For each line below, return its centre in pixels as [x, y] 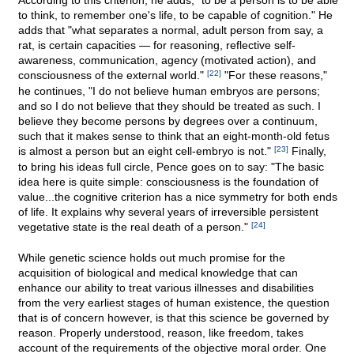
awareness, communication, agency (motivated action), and [167, 60]
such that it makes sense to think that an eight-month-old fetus [174, 136]
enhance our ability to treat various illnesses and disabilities [166, 288]
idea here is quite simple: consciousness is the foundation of [168, 182]
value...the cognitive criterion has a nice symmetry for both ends [178, 197]
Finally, [307, 151]
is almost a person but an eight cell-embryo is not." [146, 151]
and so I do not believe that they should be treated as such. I [169, 106]
